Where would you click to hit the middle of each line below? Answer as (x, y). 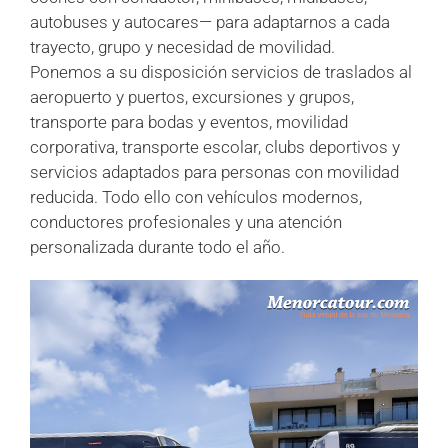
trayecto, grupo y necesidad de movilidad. (182, 47)
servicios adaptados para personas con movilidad (214, 172)
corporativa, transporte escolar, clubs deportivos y (215, 147)
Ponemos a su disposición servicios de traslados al (221, 72)
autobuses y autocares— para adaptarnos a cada (210, 22)
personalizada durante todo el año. (157, 247)
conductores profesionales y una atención (186, 222)
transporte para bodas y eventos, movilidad (189, 122)
